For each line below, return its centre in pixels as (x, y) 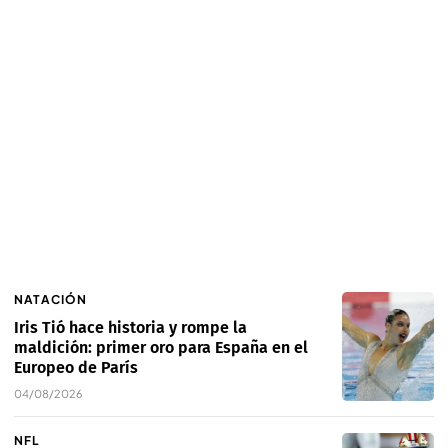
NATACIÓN (51, 300)
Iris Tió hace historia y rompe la (130, 328)
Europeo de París (76, 368)
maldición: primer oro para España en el (161, 348)
